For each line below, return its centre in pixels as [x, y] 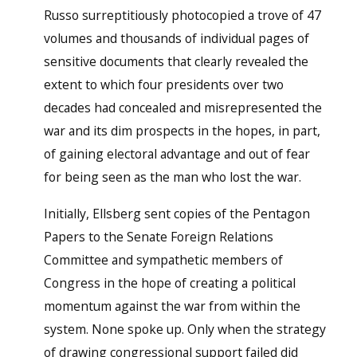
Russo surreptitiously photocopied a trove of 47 [182, 15]
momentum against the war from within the [172, 306]
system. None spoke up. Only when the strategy [184, 329]
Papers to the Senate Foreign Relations [158, 236]
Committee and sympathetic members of [163, 259]
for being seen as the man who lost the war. [172, 177]
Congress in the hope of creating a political [169, 282]
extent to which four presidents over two [163, 84]
